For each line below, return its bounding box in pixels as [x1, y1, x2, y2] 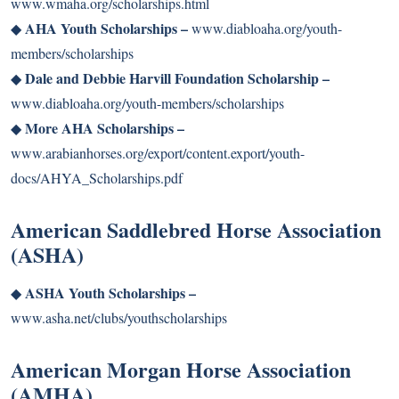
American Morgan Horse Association [11, 354, 351, 385]
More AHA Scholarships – [25, 118, 184, 138]
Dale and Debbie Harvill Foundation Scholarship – [25, 68, 330, 88]
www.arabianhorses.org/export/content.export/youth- [11, 143, 305, 162]
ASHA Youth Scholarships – [25, 282, 196, 303]
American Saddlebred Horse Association [11, 214, 381, 245]
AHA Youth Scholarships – [25, 18, 188, 38]
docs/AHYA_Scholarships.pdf [11, 168, 183, 187]
